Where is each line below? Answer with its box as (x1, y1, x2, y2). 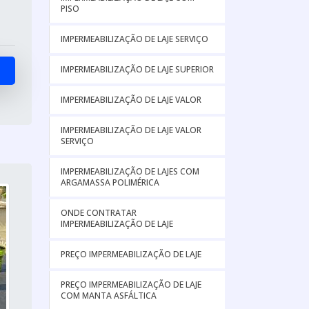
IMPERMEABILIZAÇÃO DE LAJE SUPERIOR (61, 63, 214, 75)
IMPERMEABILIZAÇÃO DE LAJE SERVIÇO (61, 33, 208, 45)
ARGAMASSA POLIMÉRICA (61, 177, 159, 188)
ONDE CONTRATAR (61, 207, 137, 219)
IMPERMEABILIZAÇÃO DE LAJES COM (61, 166, 199, 177)
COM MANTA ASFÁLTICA (61, 290, 157, 301)
